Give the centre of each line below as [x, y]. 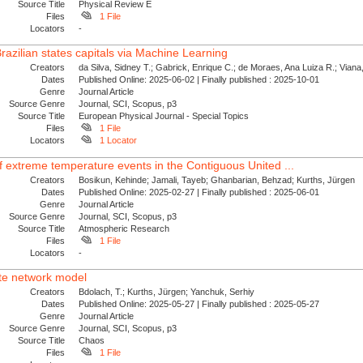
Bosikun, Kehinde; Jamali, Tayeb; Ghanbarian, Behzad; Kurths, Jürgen [217, 179]
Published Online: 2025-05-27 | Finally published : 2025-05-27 [202, 304]
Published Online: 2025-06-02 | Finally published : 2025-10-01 [202, 80]
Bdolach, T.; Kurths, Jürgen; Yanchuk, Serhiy [167, 292]
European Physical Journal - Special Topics [164, 116]
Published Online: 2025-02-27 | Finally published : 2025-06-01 [202, 192]
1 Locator [118, 141]
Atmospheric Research [124, 228]
